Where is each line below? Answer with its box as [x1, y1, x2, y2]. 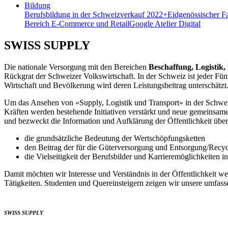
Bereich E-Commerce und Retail [24, 19, 129, 28]
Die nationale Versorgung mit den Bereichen [4, 63, 149, 72]
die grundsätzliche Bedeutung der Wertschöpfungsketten [24, 134, 205, 143]
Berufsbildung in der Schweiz [24, 10, 120, 19]
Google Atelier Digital [129, 19, 201, 28]
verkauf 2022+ [120, 10, 167, 19]
